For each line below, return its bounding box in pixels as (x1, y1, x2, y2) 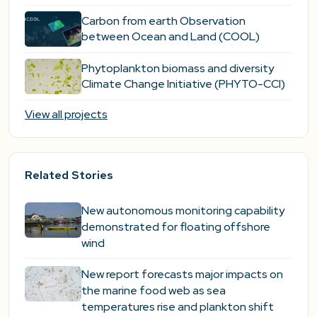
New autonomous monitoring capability (81, 202, 284, 218)
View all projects (25, 106, 108, 122)
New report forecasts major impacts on (81, 266, 283, 282)
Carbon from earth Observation (81, 13, 246, 28)
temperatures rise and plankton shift (81, 299, 274, 314)
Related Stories (25, 167, 113, 183)
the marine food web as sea (81, 282, 226, 298)
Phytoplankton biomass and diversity (81, 60, 274, 76)
